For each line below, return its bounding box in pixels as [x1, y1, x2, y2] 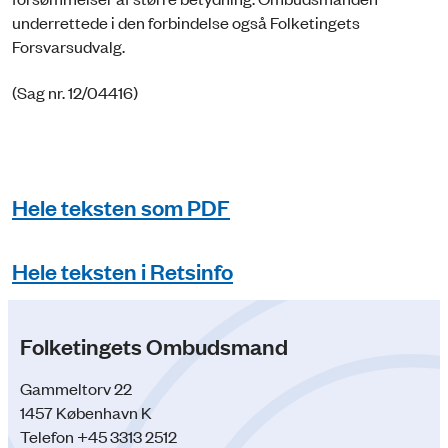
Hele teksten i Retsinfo [12, 255, 233, 285]
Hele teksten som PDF [12, 191, 230, 221]
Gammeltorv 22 [20, 377, 132, 400]
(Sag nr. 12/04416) [12, 81, 138, 104]
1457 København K [20, 401, 152, 424]
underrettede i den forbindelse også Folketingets [12, 10, 360, 33]
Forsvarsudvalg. [12, 34, 128, 57]
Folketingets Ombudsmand [20, 331, 288, 361]
